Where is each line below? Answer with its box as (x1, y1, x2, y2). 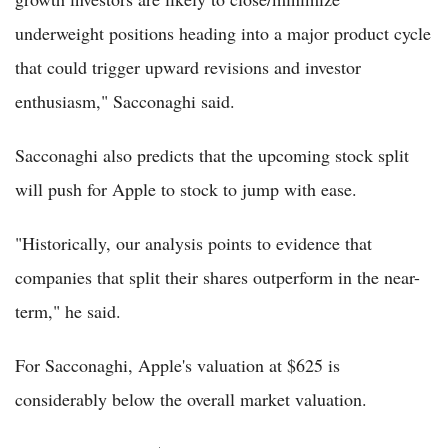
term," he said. (15, 299, 121, 324)
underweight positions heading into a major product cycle (15, 21, 431, 46)
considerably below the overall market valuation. (15, 387, 367, 412)
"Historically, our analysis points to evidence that (15, 231, 372, 256)
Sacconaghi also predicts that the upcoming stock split (15, 143, 409, 168)
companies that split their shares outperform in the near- (15, 265, 420, 290)
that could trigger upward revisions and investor (15, 55, 361, 80)
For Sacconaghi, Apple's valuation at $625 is (15, 353, 340, 378)
